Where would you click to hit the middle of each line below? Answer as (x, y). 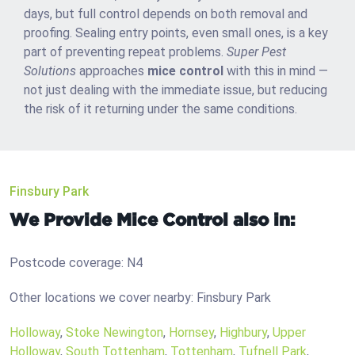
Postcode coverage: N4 (76, 263)
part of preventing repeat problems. (125, 52)
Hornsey (191, 333)
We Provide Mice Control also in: (152, 219)
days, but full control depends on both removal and (166, 14)
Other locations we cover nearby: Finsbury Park (140, 298)
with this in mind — (276, 71)
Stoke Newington (115, 333)
